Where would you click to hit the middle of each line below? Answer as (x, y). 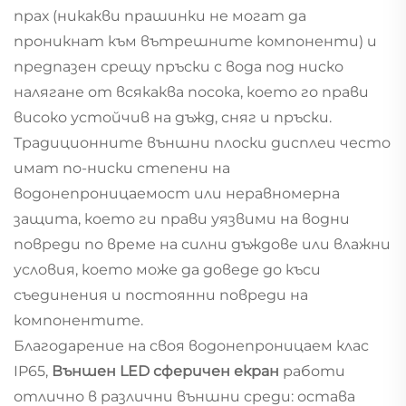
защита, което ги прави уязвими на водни (182, 218)
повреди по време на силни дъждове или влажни (202, 244)
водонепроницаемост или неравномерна (177, 193)
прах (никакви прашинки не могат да (160, 15)
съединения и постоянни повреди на (161, 295)
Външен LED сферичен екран (167, 371)
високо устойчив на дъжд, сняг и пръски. (173, 117)
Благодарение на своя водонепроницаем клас (191, 345)
